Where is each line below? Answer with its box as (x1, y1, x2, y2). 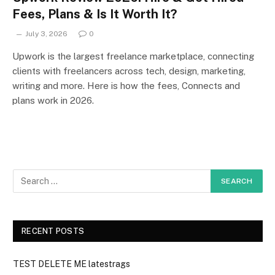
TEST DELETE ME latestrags (13, 258, 130, 269)
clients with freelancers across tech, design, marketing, (12, 65, 246, 76)
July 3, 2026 (25, 29, 68, 38)
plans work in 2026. (12, 95, 94, 106)
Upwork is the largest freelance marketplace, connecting (12, 50, 254, 61)
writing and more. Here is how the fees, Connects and (12, 80, 240, 91)
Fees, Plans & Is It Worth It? (12, 6, 177, 21)
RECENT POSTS (21, 226, 85, 236)
